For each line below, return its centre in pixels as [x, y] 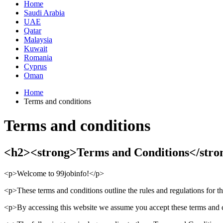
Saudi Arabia [44, 13]
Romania [38, 57]
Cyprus [35, 66]
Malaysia [38, 40]
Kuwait [36, 49]
